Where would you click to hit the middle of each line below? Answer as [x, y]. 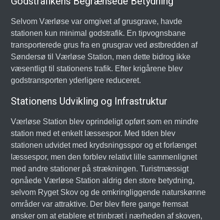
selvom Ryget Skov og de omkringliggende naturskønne [109, 192]
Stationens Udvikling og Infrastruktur [89, 101]
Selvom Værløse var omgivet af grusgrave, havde [97, 21]
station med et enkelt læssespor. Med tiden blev [93, 133]
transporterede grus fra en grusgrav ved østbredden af [104, 45]
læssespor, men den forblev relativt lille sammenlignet [104, 157]
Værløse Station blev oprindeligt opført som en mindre [105, 122]
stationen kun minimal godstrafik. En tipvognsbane [98, 33]
